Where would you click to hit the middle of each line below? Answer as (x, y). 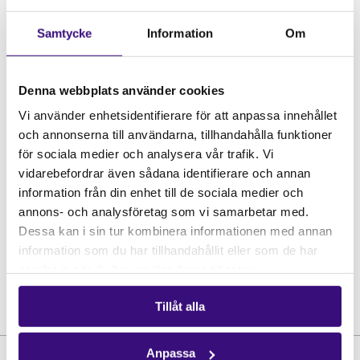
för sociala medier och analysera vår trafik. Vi (146, 153)
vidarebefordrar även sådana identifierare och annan (165, 173)
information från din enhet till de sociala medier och (161, 192)
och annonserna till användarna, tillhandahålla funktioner (176, 134)
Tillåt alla (180, 306)
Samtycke (64, 33)
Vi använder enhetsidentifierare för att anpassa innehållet (178, 115)
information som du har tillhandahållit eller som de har (168, 250)
